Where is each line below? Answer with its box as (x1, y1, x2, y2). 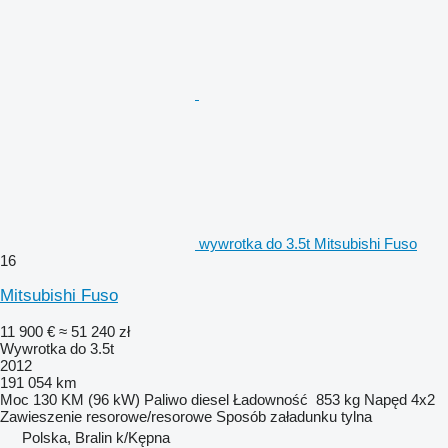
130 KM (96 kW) (33, 390, 140, 408)
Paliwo (144, 390, 187, 408)
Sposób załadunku (216, 407, 337, 425)
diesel (191, 390, 229, 408)
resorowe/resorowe (86, 407, 212, 425)
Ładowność (233, 390, 308, 408)
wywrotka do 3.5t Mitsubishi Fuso (199, 234, 417, 252)
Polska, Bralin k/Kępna (22, 428, 170, 446)
